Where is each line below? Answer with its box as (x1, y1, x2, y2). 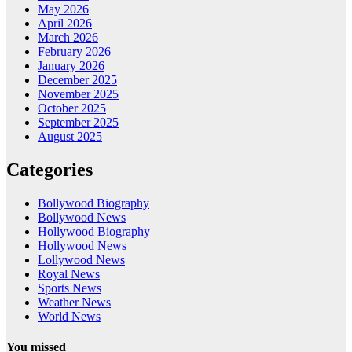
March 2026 (38, 30, 98, 44)
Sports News (38, 280, 101, 295)
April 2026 (38, 16, 92, 30)
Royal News (38, 266, 100, 280)
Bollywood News (38, 210, 126, 224)
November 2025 (38, 86, 119, 101)
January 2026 (38, 58, 104, 72)
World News (38, 309, 101, 323)
